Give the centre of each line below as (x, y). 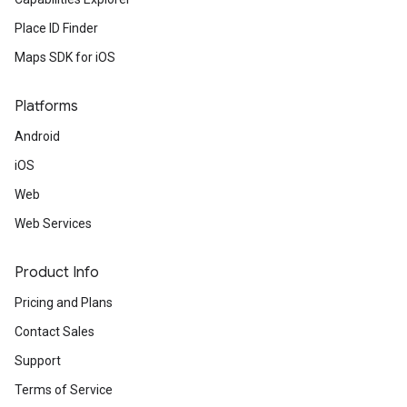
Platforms (46, 106)
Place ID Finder (56, 28)
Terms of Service (64, 390)
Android (37, 136)
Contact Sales (55, 332)
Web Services (53, 223)
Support (38, 361)
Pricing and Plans (64, 303)
